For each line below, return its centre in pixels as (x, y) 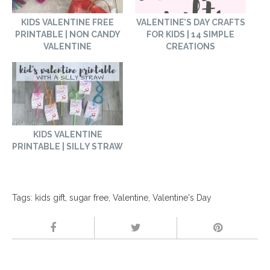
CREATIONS (190, 47)
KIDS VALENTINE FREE (67, 23)
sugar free (89, 197)
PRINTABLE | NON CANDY (67, 35)
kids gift (50, 197)
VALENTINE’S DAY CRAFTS (190, 23)
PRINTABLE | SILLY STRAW (67, 146)
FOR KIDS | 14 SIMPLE (190, 35)
